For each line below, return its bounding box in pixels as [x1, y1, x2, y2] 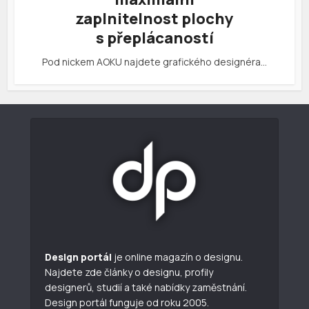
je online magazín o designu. [112, 250, 243, 264]
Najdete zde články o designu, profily [45, 266, 213, 279]
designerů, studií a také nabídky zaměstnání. [45, 281, 247, 295]
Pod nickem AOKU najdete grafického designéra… [42, 55, 267, 69]
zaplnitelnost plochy [75, 8, 234, 30]
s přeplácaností [95, 28, 214, 49]
